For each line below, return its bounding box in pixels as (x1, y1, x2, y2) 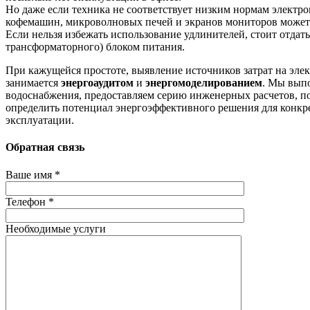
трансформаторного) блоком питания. (6, 41, 185, 53)
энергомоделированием (145, 77, 262, 89)
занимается (6, 77, 61, 89)
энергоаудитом (61, 77, 134, 89)
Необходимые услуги (6, 222, 106, 235)
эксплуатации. (6, 114, 74, 127)
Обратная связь (6, 141, 84, 154)
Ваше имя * (6, 168, 60, 181)
